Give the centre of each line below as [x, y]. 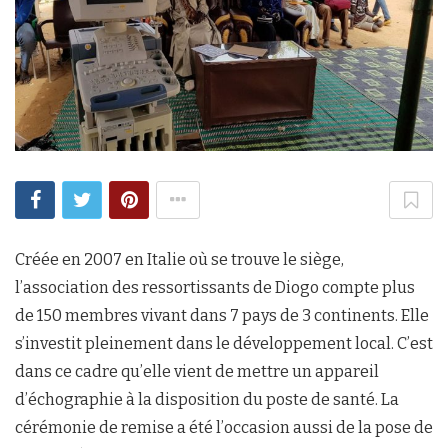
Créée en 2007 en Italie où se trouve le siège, [179, 259]
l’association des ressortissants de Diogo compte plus [215, 287]
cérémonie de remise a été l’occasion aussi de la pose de [224, 427]
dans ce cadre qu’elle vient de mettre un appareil [197, 371]
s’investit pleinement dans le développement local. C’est [224, 343]
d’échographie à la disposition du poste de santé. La [207, 399]
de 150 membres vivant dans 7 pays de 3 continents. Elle [222, 315]
